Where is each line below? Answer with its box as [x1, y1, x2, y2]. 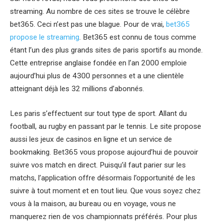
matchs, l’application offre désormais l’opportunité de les [10, 173, 195, 182]
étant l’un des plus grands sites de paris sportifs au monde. [10, 45, 203, 55]
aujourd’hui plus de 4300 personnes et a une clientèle [10, 71, 184, 80]
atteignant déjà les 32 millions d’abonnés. [10, 84, 144, 93]
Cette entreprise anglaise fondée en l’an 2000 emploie [10, 58, 187, 67]
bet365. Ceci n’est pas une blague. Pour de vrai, [10, 19, 166, 29]
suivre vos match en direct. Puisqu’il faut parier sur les [10, 160, 186, 169]
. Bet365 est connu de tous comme [79, 32, 196, 42]
